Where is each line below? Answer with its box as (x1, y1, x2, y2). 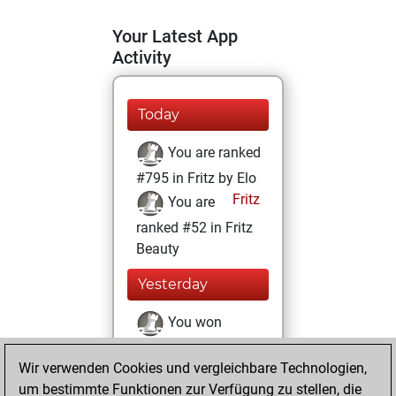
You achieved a (164, 363, 263, 381)
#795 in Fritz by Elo (136, 170, 256, 187)
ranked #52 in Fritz (136, 219, 253, 236)
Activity (112, 47, 171, 68)
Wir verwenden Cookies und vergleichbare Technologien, (19, 360, 367, 377)
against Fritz (136, 339, 214, 356)
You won (164, 314, 222, 331)
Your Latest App (112, 26, 238, 47)
